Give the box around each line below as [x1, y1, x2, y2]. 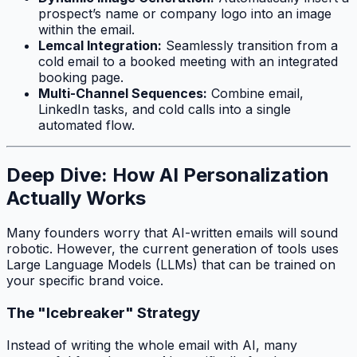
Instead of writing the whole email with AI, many [6, 336, 297, 353]
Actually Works [6, 186, 146, 210]
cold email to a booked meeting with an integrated [38, 53, 338, 69]
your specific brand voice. [6, 273, 163, 289]
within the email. [38, 21, 135, 37]
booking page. [38, 69, 124, 85]
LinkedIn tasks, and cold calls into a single [38, 100, 291, 117]
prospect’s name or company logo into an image [38, 5, 331, 22]
